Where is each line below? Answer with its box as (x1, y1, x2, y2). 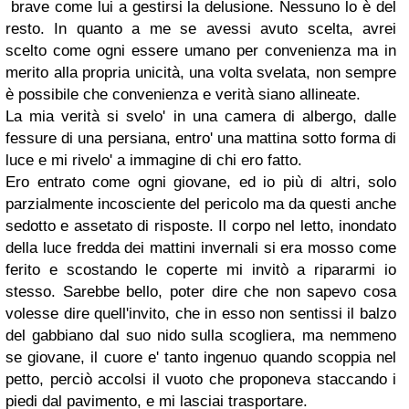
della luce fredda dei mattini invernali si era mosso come (5, 239, 396, 257)
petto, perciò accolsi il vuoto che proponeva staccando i (5, 371, 396, 389)
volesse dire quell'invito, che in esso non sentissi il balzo (5, 305, 396, 323)
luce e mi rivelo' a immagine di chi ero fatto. (5, 152, 302, 170)
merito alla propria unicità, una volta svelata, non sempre (5, 64, 396, 82)
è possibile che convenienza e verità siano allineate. (5, 86, 365, 104)
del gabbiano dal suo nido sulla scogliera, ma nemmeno (5, 327, 396, 345)
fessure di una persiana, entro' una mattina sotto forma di (5, 130, 396, 148)
